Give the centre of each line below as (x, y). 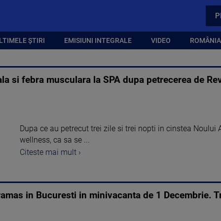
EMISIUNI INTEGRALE (98, 40)
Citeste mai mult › (50, 152)
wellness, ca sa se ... (55, 140)
